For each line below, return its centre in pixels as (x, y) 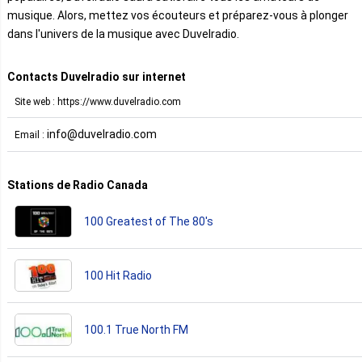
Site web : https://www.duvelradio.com (98, 101)
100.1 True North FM (136, 329)
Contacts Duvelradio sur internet (97, 76)
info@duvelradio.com (102, 134)
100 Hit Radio (118, 275)
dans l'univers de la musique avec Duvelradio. (123, 34)
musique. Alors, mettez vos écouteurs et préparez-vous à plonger (178, 15)
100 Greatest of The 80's (149, 221)
